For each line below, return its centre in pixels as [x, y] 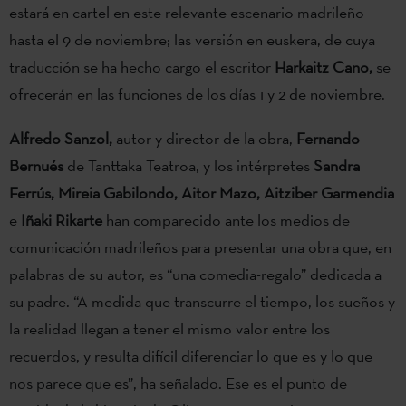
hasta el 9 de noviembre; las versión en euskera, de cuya [192, 39]
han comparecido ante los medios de [228, 219]
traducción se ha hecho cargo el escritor [142, 66]
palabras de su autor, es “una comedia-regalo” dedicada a [195, 274]
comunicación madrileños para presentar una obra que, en [200, 246]
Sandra [337, 165]
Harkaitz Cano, [324, 66]
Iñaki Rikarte [63, 219]
